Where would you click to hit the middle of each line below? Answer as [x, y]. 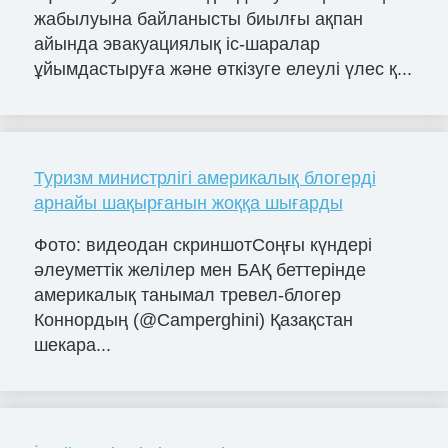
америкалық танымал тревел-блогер [187, 294]
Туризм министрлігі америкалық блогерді [204, 177]
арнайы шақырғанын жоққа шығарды [188, 202]
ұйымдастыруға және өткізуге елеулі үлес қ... [222, 68]
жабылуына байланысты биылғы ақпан [198, 18]
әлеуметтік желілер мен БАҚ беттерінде [199, 269]
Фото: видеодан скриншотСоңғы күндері [202, 244]
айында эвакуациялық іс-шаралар [176, 43]
